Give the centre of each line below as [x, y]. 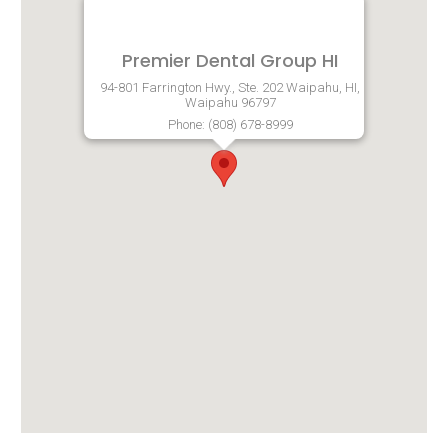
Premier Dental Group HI [230, 60]
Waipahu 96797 [230, 102]
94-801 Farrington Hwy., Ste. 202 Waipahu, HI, [230, 87]
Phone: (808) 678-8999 [230, 124]
